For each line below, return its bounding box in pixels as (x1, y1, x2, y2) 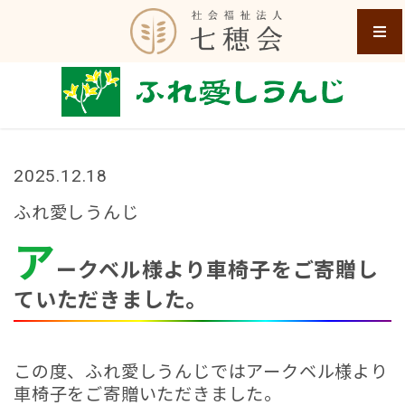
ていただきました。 (14, 287, 208, 313)
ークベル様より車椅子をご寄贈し (55, 258, 379, 283)
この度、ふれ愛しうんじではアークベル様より (14, 361, 389, 382)
